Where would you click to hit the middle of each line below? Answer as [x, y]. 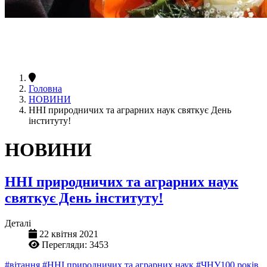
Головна [45, 88]
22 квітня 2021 [69, 234]
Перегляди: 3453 [75, 244]
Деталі [18, 223]
